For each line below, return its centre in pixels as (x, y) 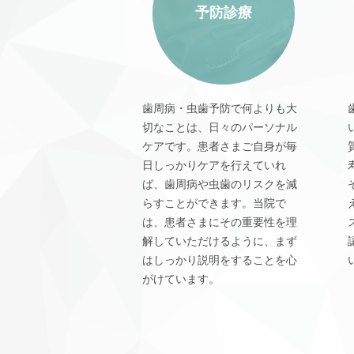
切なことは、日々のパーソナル (220, 127)
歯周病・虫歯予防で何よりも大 (220, 108)
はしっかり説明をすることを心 (220, 260)
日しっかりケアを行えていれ (214, 165)
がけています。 (181, 279)
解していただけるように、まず (220, 241)
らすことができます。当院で (214, 203)
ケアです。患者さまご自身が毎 (220, 146)
